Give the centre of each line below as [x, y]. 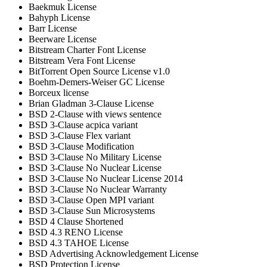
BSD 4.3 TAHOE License [79, 243]
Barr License [53, 29]
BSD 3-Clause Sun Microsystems [92, 211]
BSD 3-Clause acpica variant [83, 125]
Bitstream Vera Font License [82, 61]
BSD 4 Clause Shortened [76, 222]
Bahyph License [59, 18]
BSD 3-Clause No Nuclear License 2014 [106, 179]
